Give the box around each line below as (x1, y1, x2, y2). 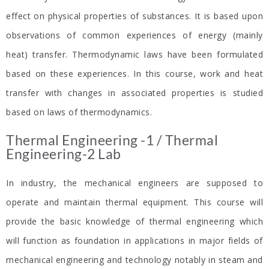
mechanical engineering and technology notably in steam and (6, 254, 263, 266)
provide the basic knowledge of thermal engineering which (6, 216, 263, 228)
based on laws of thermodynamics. (6, 106, 152, 118)
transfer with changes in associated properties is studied (6, 87, 263, 99)
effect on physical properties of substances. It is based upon (6, 10, 263, 22)
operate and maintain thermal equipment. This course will (6, 196, 263, 208)
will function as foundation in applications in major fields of (6, 235, 263, 247)
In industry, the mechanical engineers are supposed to (6, 177, 263, 189)
